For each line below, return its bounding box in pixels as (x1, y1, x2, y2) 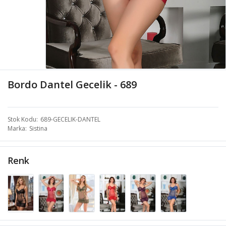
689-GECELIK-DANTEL (40, 115, 100, 124)
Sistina (29, 124, 47, 133)
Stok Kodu (8, 115, 36, 124)
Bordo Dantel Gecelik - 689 (8, 77, 137, 91)
